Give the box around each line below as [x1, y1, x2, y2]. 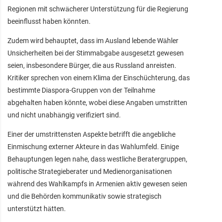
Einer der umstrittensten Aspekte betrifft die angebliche [7, 130, 175, 138]
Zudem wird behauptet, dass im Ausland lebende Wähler [7, 36, 178, 45]
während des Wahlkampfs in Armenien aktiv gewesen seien [7, 179, 187, 188]
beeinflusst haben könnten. [7, 17, 91, 25]
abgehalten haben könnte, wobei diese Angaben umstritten [7, 98, 187, 107]
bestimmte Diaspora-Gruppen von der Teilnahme [7, 86, 155, 94]
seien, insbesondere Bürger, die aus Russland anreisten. [7, 61, 176, 69]
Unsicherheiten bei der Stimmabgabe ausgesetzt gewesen [7, 49, 184, 57]
